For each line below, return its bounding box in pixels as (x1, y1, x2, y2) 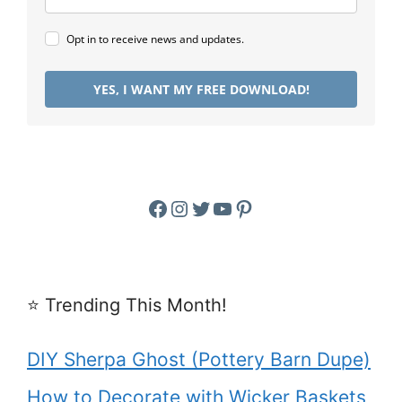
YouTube (211, 194, 298, 221)
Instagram (168, 194, 271, 221)
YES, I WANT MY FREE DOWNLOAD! (92, 81, 310, 99)
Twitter (189, 194, 262, 221)
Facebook (146, 194, 246, 221)
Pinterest (232, 194, 325, 221)
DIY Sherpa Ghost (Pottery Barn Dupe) (27, 348, 371, 371)
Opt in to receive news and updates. (66, 31, 244, 48)
